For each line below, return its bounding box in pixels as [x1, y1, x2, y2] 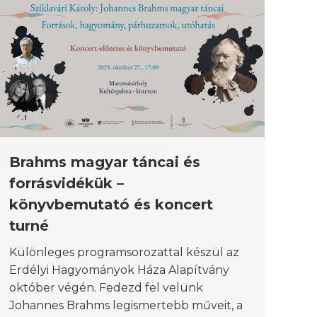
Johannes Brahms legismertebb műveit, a [9, 298, 243, 312]
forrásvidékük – [9, 174, 124, 192]
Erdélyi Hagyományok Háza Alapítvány [9, 263, 229, 277]
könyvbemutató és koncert [9, 195, 213, 213]
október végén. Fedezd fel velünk [9, 280, 203, 294]
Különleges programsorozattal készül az [9, 245, 239, 259]
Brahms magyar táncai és [9, 153, 200, 171]
